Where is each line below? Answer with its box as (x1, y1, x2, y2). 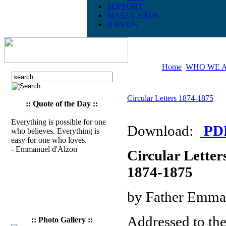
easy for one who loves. (11, 136, 87, 144)
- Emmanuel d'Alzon (11, 145, 77, 153)
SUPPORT (107, 2, 143, 11)
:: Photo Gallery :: (31, 215, 93, 224)
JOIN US (107, 20, 137, 29)
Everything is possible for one (11, 118, 106, 126)
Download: (127, 123, 200, 139)
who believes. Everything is (11, 127, 99, 135)
